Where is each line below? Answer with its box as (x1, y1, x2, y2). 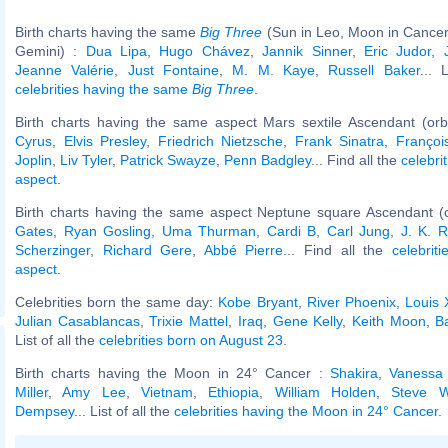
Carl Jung (326, 222, 390, 239)
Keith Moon (351, 312, 426, 329)
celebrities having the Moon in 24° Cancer (174, 402, 438, 419)
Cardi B (266, 222, 316, 239)
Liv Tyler (60, 151, 112, 168)
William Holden (274, 383, 377, 400)
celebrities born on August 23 (99, 331, 283, 348)
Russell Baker (328, 61, 420, 78)
